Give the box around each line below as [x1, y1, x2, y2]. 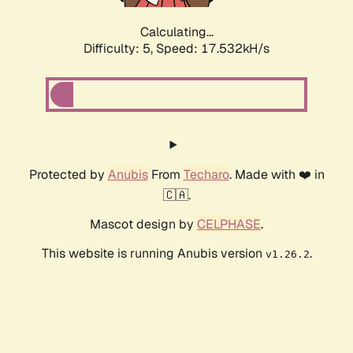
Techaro [183, 166, 229, 184]
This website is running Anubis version [41, 245, 266, 262]
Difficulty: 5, [84, 40, 156, 58]
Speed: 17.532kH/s [156, 40, 269, 58]
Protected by [28, 166, 108, 184]
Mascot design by [90, 216, 197, 233]
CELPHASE [197, 216, 261, 233]
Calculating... [139, 24, 214, 41]
